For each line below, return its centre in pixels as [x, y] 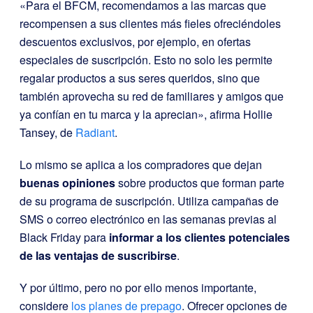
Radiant [95, 133]
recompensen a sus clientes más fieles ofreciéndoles [150, 24]
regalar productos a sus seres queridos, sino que [140, 78]
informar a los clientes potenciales [199, 238]
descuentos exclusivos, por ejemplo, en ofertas [135, 42]
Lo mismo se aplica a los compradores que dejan [141, 165]
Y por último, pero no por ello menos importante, [138, 288]
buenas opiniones [67, 183]
